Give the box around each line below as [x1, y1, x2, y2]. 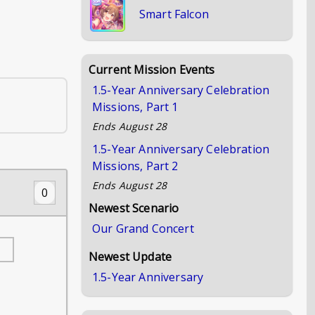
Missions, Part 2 [92, 158, 179, 174]
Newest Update [89, 249, 172, 264]
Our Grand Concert [92, 221, 194, 236]
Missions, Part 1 [92, 99, 179, 115]
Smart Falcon [139, 6, 209, 22]
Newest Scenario [89, 200, 179, 216]
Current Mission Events [89, 62, 215, 77]
